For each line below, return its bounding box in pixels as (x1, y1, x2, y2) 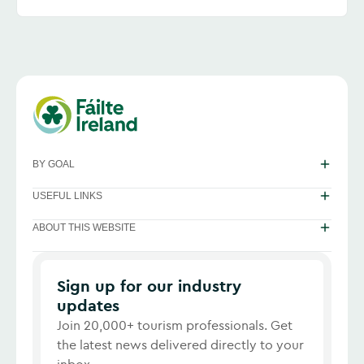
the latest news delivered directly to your (57, 336, 304, 353)
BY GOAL (32, 158, 75, 170)
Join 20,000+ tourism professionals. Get (57, 317, 292, 333)
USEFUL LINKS (32, 190, 102, 201)
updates (57, 295, 119, 315)
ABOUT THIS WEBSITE (32, 222, 136, 233)
